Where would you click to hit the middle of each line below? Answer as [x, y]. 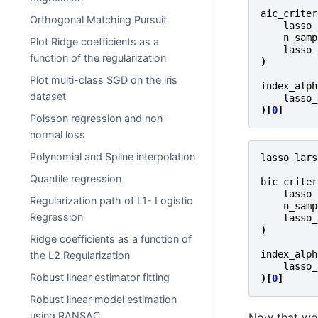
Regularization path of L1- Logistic [111, 201]
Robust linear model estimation [104, 299]
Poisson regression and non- [99, 118]
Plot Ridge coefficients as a [95, 42]
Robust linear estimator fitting [100, 277]
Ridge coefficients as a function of [111, 239]
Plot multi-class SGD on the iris [104, 80]
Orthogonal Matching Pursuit [99, 20]
